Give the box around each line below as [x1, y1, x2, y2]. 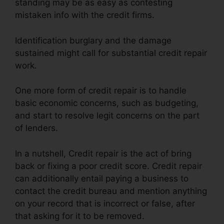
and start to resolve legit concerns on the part [15, 110, 199, 121]
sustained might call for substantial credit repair [15, 47, 207, 58]
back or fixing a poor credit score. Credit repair [15, 160, 202, 171]
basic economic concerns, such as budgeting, [15, 98, 198, 108]
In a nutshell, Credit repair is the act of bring [15, 148, 191, 158]
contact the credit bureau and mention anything [15, 185, 207, 196]
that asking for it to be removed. [15, 210, 144, 221]
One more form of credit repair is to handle [15, 85, 186, 96]
